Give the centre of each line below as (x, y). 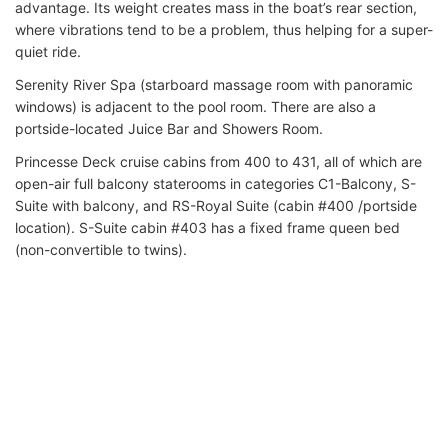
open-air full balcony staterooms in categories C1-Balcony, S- (215, 183)
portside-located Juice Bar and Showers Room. (169, 128)
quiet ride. (48, 51)
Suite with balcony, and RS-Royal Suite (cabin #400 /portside (216, 205)
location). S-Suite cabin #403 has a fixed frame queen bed (207, 227)
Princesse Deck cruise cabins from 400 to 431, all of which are (218, 161)
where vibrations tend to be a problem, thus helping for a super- (224, 29)
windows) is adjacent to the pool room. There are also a (195, 106)
